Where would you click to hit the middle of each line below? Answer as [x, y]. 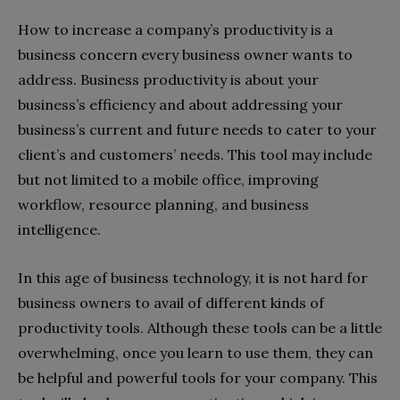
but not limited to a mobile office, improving [168, 179]
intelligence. [59, 229]
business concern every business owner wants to [185, 54]
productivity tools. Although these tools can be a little [200, 328]
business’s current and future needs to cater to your [197, 129]
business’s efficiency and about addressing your [180, 104]
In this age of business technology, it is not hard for [193, 278]
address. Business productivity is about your [168, 79]
